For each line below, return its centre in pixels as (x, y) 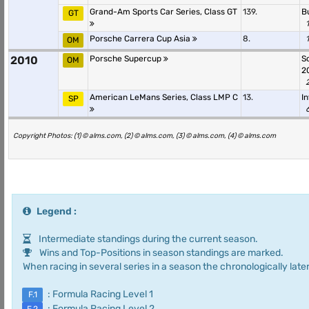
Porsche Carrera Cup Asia (141, 39)
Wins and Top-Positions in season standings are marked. (160, 253)
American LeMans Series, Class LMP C (164, 97)
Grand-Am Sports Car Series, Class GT (163, 12)
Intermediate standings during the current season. (147, 239)
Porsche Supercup (127, 59)
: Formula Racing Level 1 (99, 294)
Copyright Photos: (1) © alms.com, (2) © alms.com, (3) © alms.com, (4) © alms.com (144, 136)
